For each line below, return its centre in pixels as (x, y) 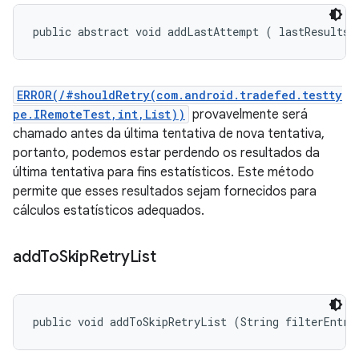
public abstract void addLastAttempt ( (153, 32)
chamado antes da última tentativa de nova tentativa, (169, 134)
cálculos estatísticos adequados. (109, 211)
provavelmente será (248, 115)
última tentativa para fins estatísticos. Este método (163, 172)
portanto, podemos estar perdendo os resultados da (166, 153)
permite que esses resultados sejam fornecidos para (165, 192)
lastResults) (315, 32)
